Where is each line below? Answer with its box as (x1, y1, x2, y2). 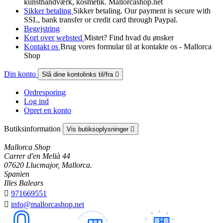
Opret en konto (24, 106, 71, 114)
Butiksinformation (4, 124, 63, 133)
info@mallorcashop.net (11, 200, 84, 209)
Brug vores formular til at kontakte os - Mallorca (60, 42, 212, 51)
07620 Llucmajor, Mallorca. (4, 160, 92, 169)
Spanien (4, 169, 29, 178)
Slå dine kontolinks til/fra (42, 70, 115, 78)
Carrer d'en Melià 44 (4, 151, 70, 160)
